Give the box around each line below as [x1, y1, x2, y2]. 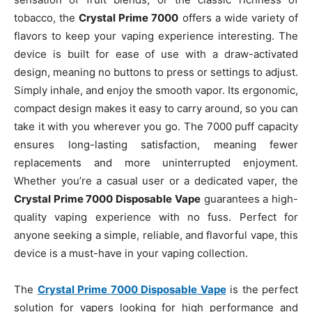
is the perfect [226, 283, 298, 296]
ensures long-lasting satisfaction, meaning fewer [14, 138, 298, 151]
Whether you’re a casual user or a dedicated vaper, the [14, 174, 298, 187]
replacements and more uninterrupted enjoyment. [14, 156, 298, 169]
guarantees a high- [200, 192, 299, 205]
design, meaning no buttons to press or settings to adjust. [14, 65, 298, 79]
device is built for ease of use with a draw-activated [14, 47, 298, 61]
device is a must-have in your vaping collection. [14, 247, 248, 260]
